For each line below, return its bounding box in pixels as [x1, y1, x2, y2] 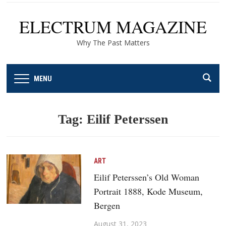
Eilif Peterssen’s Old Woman [93, 171, 199, 183]
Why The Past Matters [76, 38, 150, 47]
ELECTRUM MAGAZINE [19, 15, 207, 38]
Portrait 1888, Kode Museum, [93, 185, 203, 197]
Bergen [93, 199, 120, 211]
